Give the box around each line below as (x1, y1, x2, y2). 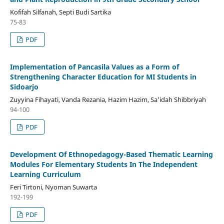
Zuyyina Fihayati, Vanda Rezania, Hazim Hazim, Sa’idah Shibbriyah (9, 94, 206, 104)
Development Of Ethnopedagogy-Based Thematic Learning (9, 149, 213, 159)
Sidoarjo (9, 81, 38, 91)
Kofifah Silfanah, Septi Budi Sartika (9, 7, 111, 16)
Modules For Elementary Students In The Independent (9, 159, 197, 169)
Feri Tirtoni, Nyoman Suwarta (9, 182, 97, 191)
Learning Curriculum (9, 169, 81, 179)
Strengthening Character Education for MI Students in (9, 71, 196, 81)
